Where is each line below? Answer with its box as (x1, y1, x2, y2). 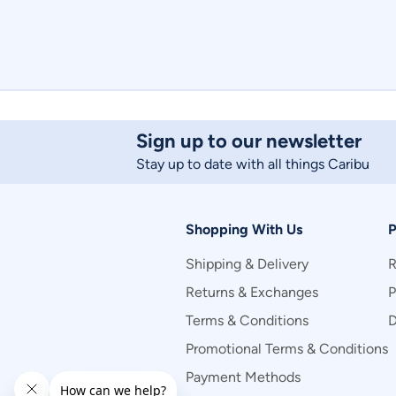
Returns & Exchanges (186, 284, 318, 301)
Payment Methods (186, 369, 301, 385)
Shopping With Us (186, 221, 302, 238)
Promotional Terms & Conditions (186, 340, 388, 357)
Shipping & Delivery (186, 255, 308, 272)
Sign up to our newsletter (136, 129, 362, 153)
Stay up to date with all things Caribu (136, 156, 369, 172)
